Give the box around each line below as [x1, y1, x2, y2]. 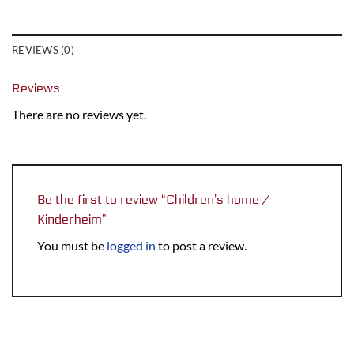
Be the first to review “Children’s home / [37, 192, 269, 208]
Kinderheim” [37, 212, 110, 228]
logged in [107, 238, 156, 254]
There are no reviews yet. [12, 107, 146, 122]
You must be [37, 238, 107, 254]
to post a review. [156, 238, 247, 254]
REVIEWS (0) [12, 43, 74, 57]
